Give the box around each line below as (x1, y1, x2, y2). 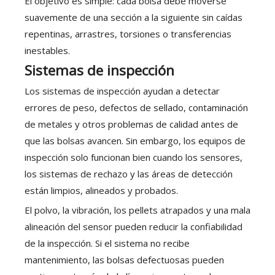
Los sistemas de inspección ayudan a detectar (25, 85, 220, 98)
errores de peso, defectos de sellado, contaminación (25, 101, 248, 114)
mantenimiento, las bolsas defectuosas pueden (25, 254, 224, 266)
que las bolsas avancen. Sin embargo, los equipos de (25, 134, 246, 147)
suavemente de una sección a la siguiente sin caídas (25, 11, 242, 24)
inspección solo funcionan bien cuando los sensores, (25, 151, 242, 164)
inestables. (25, 44, 70, 57)
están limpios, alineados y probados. (25, 184, 178, 197)
